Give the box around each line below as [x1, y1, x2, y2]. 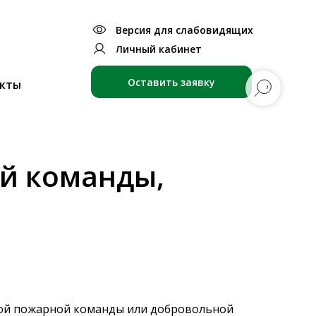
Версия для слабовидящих [116, 23, 253, 37]
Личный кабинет [116, 42, 202, 56]
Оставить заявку [128, 75, 215, 89]
